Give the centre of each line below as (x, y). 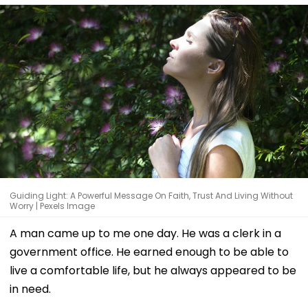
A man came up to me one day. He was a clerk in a (145, 233)
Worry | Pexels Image (52, 206)
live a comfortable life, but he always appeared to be (153, 270)
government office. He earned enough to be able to (149, 252)
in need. (30, 289)
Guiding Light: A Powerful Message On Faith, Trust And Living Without (151, 195)
